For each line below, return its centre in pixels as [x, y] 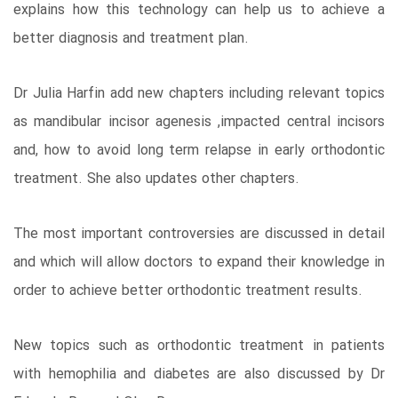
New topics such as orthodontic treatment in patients [199, 346]
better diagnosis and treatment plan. [131, 38]
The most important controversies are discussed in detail [199, 234]
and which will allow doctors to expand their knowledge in [199, 262]
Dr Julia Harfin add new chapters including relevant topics [199, 93]
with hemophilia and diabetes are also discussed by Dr [199, 374]
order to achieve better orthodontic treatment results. [188, 291]
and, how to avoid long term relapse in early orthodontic [199, 150]
